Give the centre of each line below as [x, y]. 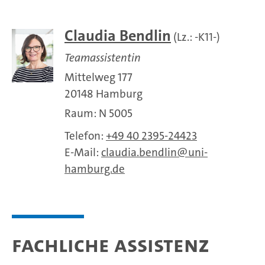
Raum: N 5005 [98, 113]
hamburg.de [95, 169]
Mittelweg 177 [98, 77]
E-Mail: [83, 152]
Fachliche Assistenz [111, 245]
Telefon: [85, 136]
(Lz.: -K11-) [195, 37]
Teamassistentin [103, 58]
